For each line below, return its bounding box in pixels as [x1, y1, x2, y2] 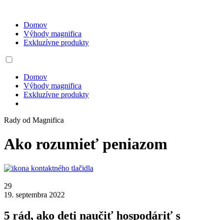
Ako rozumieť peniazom [4, 135, 167, 153]
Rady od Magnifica [4, 116, 64, 124]
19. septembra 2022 [4, 190, 65, 199]
